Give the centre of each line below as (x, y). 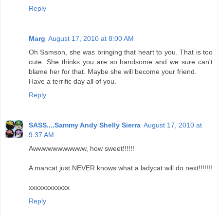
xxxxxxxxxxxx (49, 188)
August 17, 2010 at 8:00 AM (91, 39)
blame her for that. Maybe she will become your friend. (113, 72)
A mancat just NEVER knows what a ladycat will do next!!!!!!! (120, 168)
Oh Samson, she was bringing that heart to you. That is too (121, 52)
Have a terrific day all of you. (73, 82)
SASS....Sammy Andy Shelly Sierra (85, 125)
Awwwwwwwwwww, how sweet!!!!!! (82, 149)
